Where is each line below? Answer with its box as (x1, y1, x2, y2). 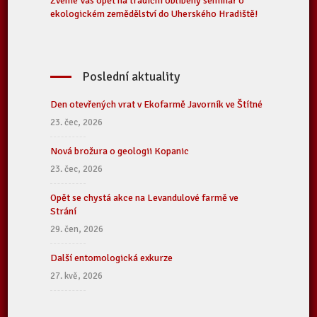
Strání (50, 205, 77, 217)
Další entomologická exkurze (50, 252, 173, 264)
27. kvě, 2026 (50, 270, 103, 282)
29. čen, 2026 (50, 224, 104, 235)
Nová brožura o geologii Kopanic (50, 145, 190, 157)
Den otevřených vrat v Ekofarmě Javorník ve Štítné (50, 98, 263, 110)
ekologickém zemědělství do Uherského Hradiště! (50, 8, 258, 20)
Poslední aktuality (82, 69, 180, 84)
